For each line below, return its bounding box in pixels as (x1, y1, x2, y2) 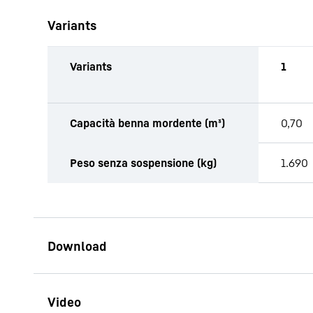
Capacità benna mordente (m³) (70, 116, 225, 130)
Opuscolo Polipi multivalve (134, 296, 292, 311)
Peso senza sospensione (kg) (70, 156, 217, 170)
